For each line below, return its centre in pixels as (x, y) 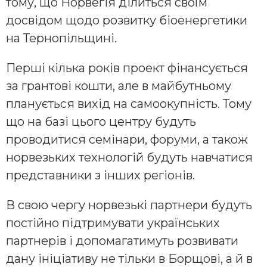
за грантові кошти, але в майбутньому (119, 86)
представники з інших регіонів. (100, 176)
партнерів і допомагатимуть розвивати (122, 241)
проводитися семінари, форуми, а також (127, 140)
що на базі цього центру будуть (101, 122)
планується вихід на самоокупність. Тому (129, 104)
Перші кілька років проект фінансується (127, 68)
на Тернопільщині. (61, 38)
